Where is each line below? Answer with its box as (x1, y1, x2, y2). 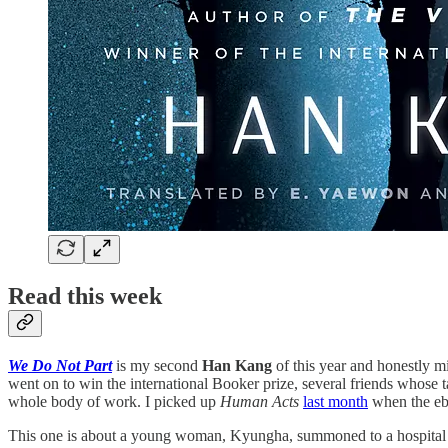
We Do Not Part (8, 357, 112, 375)
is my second (116, 357, 202, 375)
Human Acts (220, 393, 303, 411)
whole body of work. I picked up (8, 393, 220, 411)
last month (303, 393, 368, 411)
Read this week (8, 283, 162, 310)
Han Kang (202, 357, 272, 375)
